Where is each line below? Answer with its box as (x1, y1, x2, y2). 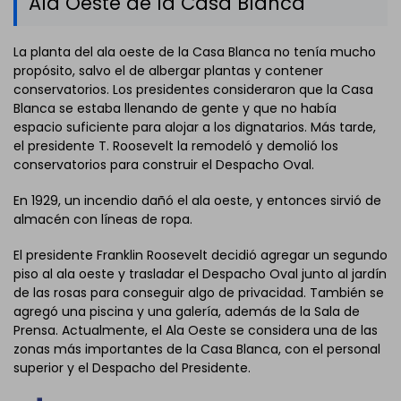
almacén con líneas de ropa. (13, 210, 192, 229)
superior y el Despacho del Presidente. (13, 359, 251, 378)
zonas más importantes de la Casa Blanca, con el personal (13, 340, 380, 359)
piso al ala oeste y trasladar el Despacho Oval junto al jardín (13, 265, 387, 284)
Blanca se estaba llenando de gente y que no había (13, 99, 337, 118)
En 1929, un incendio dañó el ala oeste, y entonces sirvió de (13, 192, 381, 210)
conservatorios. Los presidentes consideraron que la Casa (13, 81, 373, 99)
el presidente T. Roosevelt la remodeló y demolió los (13, 137, 338, 156)
